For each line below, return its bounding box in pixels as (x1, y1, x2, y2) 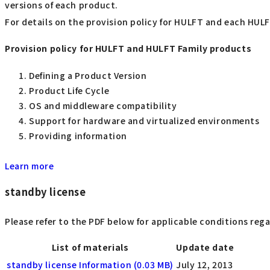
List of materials (51, 241, 129, 254)
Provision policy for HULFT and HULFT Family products (5, 42, 252, 54)
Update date (176, 241, 234, 254)
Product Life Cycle (29, 84, 110, 97)
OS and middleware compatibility (29, 99, 177, 112)
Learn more (5, 159, 54, 172)
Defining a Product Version (29, 69, 147, 82)
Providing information (29, 130, 127, 142)
